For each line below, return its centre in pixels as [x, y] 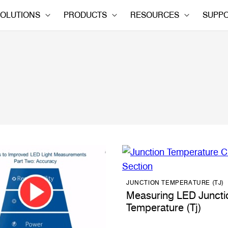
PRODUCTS [85, 15]
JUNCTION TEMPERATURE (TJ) [175, 182]
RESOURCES [155, 15]
